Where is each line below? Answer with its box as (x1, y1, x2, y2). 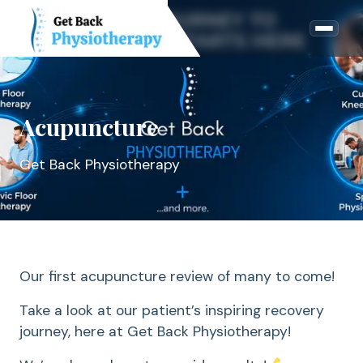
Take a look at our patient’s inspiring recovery (19, 301, 324, 319)
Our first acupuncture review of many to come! (19, 267, 335, 285)
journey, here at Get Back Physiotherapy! (19, 322, 291, 340)
